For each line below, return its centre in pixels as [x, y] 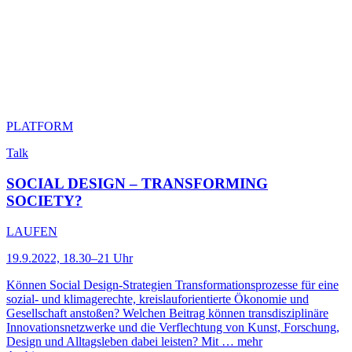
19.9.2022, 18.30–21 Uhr [70, 258]
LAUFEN [32, 231]
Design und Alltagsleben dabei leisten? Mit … [122, 341]
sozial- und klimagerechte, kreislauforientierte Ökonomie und [158, 299]
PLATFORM [40, 126]
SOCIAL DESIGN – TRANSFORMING [137, 183]
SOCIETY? [44, 200]
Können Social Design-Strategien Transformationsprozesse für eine [172, 284]
